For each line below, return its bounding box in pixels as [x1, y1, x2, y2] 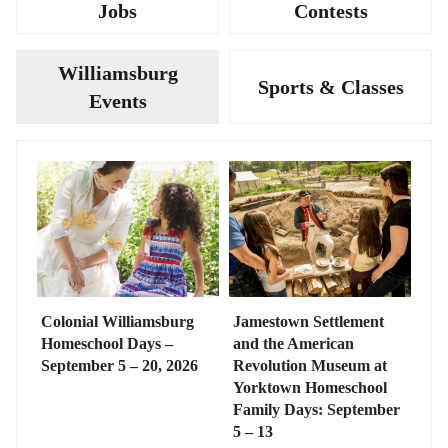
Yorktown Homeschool [233, 379, 387, 397]
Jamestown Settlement [233, 313, 384, 331]
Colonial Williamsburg [41, 313, 194, 331]
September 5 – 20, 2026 [41, 357, 198, 375]
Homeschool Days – [41, 335, 173, 353]
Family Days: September [233, 401, 400, 419]
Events [88, 89, 147, 112]
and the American [233, 335, 354, 353]
